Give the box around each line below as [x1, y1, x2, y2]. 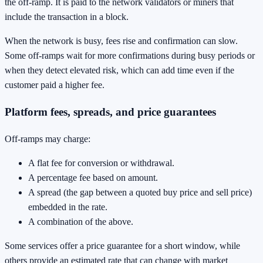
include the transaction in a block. [5, 12, 129, 22]
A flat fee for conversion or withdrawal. [28, 157, 174, 168]
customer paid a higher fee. [5, 80, 104, 90]
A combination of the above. [28, 216, 133, 227]
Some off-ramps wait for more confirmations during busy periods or [5, 50, 255, 61]
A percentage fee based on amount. [28, 172, 158, 183]
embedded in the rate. [28, 201, 107, 212]
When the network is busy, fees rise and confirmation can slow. [5, 36, 238, 46]
